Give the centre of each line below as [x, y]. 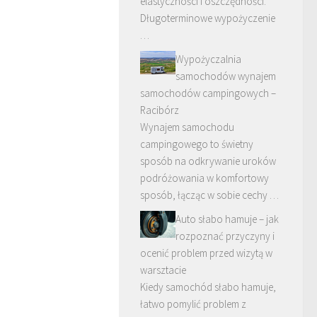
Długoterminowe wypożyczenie [208, 18]
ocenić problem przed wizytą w [206, 253]
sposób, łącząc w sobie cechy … [209, 195]
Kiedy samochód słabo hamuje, [208, 287]
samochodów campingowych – [208, 93]
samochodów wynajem [226, 76]
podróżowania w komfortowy [204, 178]
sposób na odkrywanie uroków [208, 161]
